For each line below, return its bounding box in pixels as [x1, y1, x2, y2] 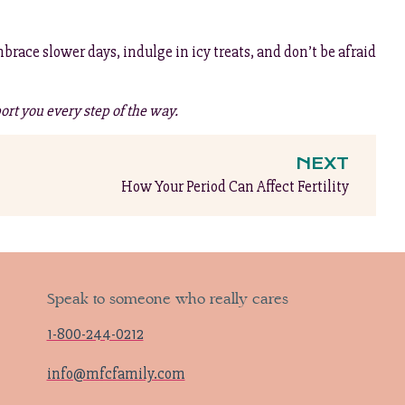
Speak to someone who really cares [46, 289, 288, 309]
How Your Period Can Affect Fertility [121, 177, 349, 197]
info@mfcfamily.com [46, 363, 185, 383]
